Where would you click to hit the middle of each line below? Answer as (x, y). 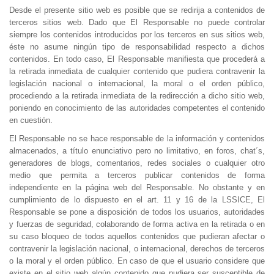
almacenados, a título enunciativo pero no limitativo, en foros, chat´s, (137, 151)
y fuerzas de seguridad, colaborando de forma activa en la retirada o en (137, 224)
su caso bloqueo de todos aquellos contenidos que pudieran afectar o (137, 236)
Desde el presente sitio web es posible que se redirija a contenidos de (137, 10)
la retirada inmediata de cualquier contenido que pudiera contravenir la (137, 71)
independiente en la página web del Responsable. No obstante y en (137, 187)
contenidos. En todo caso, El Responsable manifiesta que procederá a (137, 59)
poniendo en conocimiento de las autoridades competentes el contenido (137, 108)
